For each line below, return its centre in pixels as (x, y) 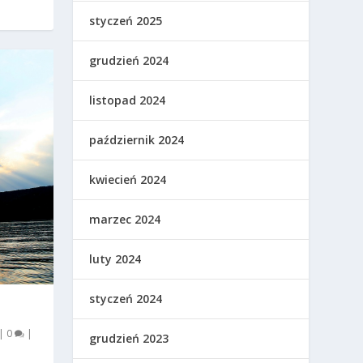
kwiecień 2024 (128, 180)
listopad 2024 (128, 100)
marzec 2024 (125, 220)
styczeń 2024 (126, 299)
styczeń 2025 (126, 21)
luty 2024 (115, 259)
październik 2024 (137, 140)
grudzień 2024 (129, 61)
